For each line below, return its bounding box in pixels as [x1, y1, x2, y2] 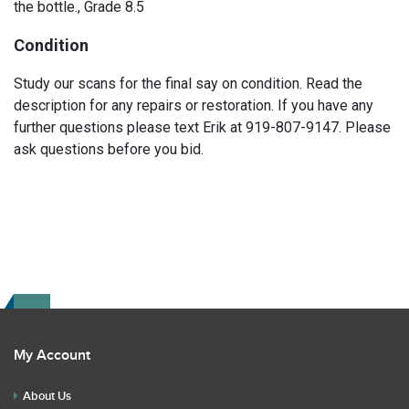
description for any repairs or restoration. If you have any [14, 97, 373, 114]
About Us [23, 389, 71, 404]
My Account [14, 347, 90, 364]
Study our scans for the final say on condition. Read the [14, 75, 362, 92]
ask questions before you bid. [14, 141, 204, 158]
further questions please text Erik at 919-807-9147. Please [14, 119, 391, 136]
